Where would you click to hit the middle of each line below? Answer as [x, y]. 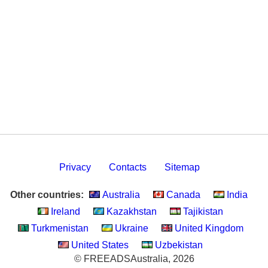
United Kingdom [208, 228]
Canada [182, 195]
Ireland [64, 211]
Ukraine [130, 228]
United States [99, 245]
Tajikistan [202, 211]
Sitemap [182, 167]
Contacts [127, 167]
